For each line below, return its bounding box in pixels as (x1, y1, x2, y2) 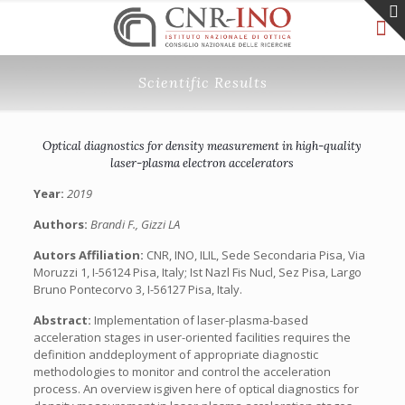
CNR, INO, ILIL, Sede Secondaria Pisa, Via (146, 247, 365, 263)
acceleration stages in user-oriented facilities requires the (33, 329, 351, 345)
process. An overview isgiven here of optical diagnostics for (33, 381, 359, 397)
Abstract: (33, 312, 94, 328)
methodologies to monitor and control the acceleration (33, 363, 331, 380)
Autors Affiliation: (33, 247, 146, 263)
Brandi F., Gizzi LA (89, 216, 180, 232)
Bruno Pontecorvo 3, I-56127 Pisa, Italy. (33, 281, 242, 297)
